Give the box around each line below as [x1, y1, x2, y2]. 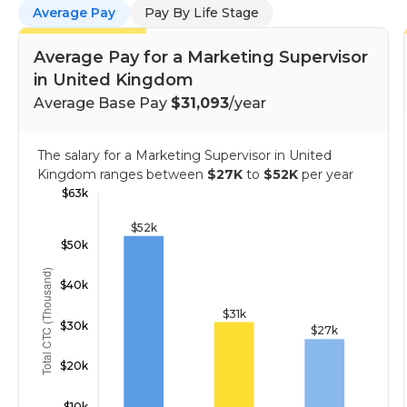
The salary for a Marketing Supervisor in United [37, 147, 332, 164]
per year [302, 166, 353, 183]
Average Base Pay [34, 94, 171, 112]
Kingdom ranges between [37, 166, 207, 183]
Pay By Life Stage [144, 5, 259, 21]
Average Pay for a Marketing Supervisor [34, 47, 368, 67]
